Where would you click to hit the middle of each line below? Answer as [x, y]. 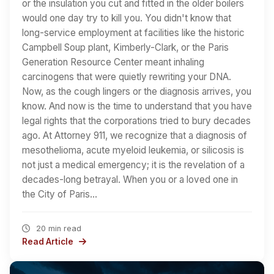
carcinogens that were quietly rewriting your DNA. [127, 76]
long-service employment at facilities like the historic [133, 32]
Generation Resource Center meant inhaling [113, 62]
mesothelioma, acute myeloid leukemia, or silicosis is [133, 150]
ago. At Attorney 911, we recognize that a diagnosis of [135, 135]
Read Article [49, 241]
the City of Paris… [60, 194]
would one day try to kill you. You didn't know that [127, 18]
